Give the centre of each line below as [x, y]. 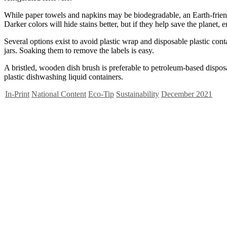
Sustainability [138, 94]
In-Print [17, 94]
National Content [59, 94]
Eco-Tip [101, 94]
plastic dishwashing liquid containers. [65, 77]
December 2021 [187, 94]
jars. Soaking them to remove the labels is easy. [80, 50]
